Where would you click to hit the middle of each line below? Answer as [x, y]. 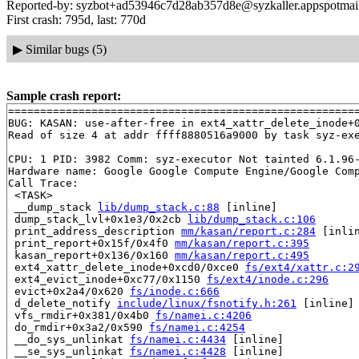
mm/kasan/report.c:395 [242, 244]
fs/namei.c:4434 [178, 340]
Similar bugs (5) [66, 49]
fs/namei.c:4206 [204, 316]
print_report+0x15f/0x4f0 [91, 244]
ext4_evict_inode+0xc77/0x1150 [107, 280]
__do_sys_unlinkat [69, 340]
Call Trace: [43, 184]
